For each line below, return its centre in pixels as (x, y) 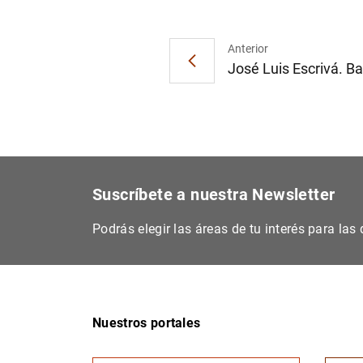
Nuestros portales (147, 323)
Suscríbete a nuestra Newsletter (214, 194)
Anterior (248, 48)
